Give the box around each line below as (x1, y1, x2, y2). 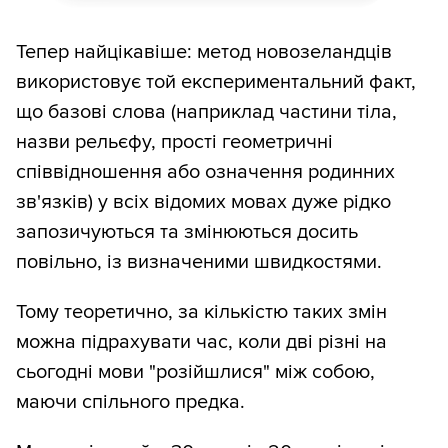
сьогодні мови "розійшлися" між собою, (16, 360, 375, 385)
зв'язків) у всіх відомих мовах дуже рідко (16, 190, 391, 215)
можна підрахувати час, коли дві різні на (16, 330, 387, 355)
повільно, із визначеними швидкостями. (16, 250, 382, 275)
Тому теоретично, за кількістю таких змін (16, 300, 387, 325)
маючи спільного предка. (16, 390, 245, 415)
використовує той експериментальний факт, (16, 70, 416, 95)
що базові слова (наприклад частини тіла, (16, 100, 397, 125)
